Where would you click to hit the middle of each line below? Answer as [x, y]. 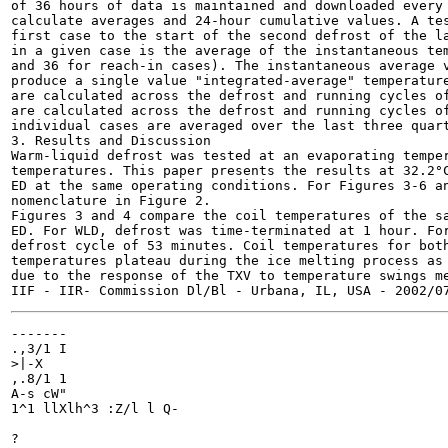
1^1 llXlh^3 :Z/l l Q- [95, 408]
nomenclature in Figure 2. [111, 200]
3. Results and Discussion [111, 140]
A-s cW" [39, 393]
